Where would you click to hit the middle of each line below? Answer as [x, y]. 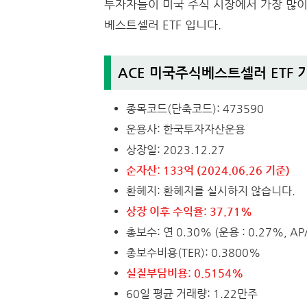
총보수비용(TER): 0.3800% [193, 253]
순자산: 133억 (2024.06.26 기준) [208, 171]
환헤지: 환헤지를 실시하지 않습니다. [211, 191]
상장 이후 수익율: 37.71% [189, 212]
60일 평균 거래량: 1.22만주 [192, 294]
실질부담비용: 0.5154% [185, 273]
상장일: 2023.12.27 [175, 150]
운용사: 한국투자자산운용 [186, 130]
